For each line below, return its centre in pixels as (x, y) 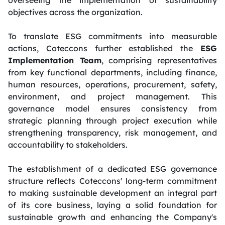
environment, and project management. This (113, 96)
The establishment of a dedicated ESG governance (113, 168)
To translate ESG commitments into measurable (113, 36)
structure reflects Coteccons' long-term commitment (113, 181)
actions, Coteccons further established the (104, 48)
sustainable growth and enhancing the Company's (113, 217)
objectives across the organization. (75, 12)
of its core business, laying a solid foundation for (113, 205)
